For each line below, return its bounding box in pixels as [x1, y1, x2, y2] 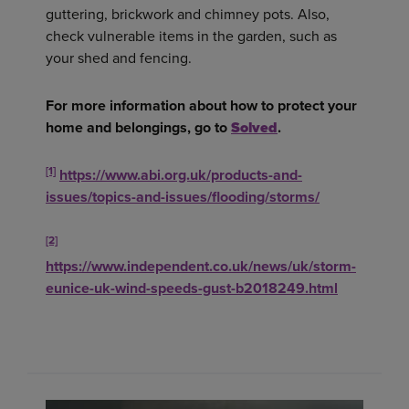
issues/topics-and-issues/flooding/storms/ [46, 186, 320, 208]
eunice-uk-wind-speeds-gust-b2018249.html [46, 278, 338, 299]
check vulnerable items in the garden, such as [46, 26, 337, 47]
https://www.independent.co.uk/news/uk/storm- [46, 256, 356, 278]
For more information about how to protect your [46, 95, 357, 117]
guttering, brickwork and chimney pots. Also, [46, 4, 330, 26]
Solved [231, 117, 278, 139]
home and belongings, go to [46, 117, 231, 139]
